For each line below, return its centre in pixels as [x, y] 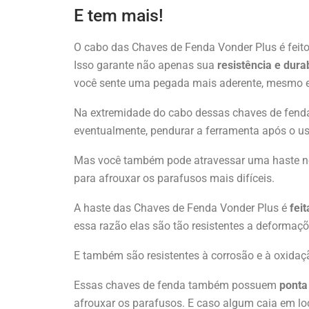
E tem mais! [119, 15]
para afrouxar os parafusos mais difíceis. [174, 178]
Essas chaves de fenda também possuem [177, 285]
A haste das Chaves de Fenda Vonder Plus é [182, 208]
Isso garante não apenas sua [144, 65]
